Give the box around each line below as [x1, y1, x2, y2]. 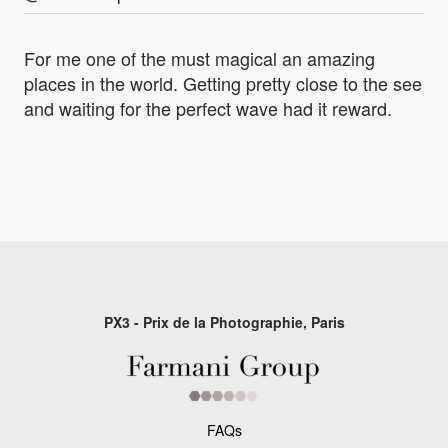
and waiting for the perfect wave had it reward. [24, 94, 392, 121]
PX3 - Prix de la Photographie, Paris [103, 311, 345, 332]
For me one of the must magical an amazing [24, 44, 375, 71]
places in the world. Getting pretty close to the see [24, 69, 422, 96]
